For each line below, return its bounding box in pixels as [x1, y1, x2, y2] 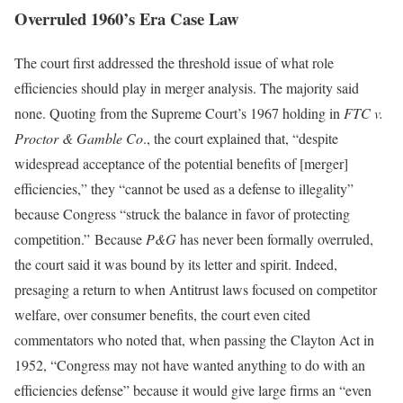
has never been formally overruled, [176, 228, 373, 248]
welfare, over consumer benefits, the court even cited [14, 304, 310, 324]
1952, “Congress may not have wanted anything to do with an [14, 354, 365, 374]
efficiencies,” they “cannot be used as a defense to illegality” [14, 178, 354, 198]
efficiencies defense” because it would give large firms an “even [14, 380, 372, 399]
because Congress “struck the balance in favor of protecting [14, 203, 350, 223]
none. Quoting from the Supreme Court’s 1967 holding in [14, 103, 344, 122]
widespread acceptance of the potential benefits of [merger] [14, 153, 348, 173]
